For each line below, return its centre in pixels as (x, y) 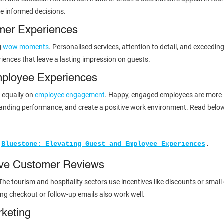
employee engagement (70, 95)
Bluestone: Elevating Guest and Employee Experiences (103, 144)
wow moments (26, 47)
